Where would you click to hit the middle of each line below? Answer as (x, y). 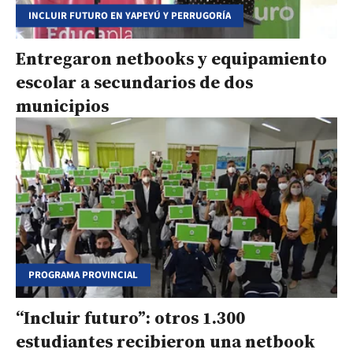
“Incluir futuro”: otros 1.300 (130, 318)
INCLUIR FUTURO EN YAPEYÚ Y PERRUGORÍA (130, 15)
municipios (62, 105)
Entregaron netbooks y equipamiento (171, 58)
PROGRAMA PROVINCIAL (83, 275)
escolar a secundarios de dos (134, 82)
